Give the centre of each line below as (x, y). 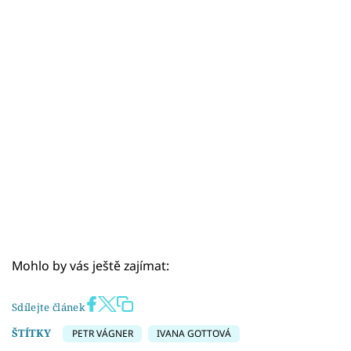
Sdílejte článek (49, 308)
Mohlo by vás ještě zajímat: (90, 265)
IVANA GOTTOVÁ (194, 334)
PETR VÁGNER (102, 334)
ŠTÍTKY (31, 333)
